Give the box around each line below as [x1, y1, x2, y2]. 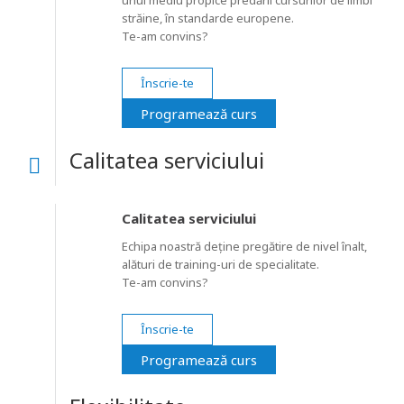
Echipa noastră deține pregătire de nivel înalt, [121, 238, 367, 255]
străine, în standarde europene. [121, 10, 294, 27]
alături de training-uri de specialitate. [121, 256, 319, 273]
